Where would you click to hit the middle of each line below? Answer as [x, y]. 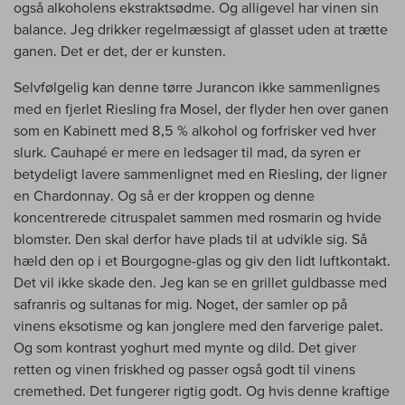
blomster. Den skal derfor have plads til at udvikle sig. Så [190, 238]
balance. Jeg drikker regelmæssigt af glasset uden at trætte [201, 28]
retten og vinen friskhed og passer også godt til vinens [184, 368]
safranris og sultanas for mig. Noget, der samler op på [180, 303]
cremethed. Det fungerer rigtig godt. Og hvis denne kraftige [202, 390]
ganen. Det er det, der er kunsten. [120, 50]
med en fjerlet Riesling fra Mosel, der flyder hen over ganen [201, 108]
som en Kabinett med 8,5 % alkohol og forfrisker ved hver [195, 130]
